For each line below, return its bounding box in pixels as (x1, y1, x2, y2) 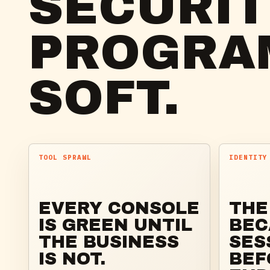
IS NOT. (39, 250, 105, 269)
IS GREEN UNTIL (39, 216, 192, 235)
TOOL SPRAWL (39, 153, 92, 162)
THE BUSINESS (39, 233, 179, 252)
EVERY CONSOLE (39, 199, 199, 218)
